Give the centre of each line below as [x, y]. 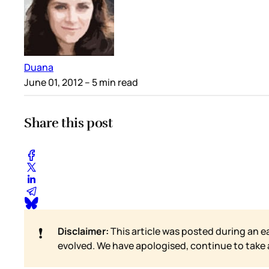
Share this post [68, 123]
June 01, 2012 [53, 83]
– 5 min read [110, 83]
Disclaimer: [83, 231]
